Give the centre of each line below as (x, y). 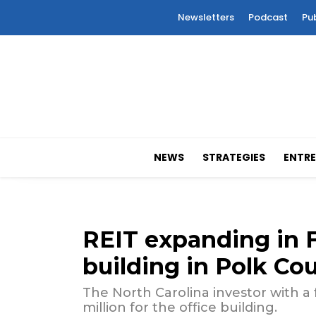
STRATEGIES (234, 158)
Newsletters (206, 17)
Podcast (268, 17)
